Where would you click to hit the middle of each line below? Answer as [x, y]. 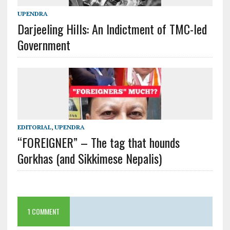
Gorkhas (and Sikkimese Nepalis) [89, 158]
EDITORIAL [34, 127]
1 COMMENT [43, 211]
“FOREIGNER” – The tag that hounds [98, 142]
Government [44, 44]
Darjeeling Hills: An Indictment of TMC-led [112, 28]
